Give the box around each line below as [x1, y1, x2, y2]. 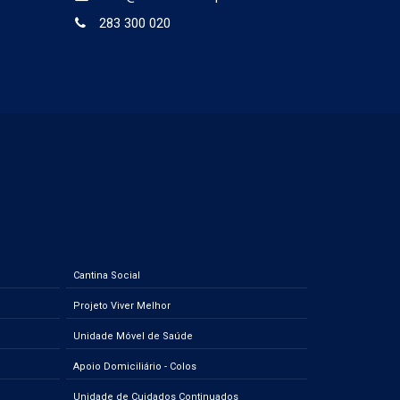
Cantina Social [72, 269, 140, 281]
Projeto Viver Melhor [72, 299, 171, 312]
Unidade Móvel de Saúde [72, 329, 193, 342]
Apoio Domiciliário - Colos [72, 360, 196, 372]
